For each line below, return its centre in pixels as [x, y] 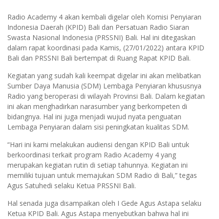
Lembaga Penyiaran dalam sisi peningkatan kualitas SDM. [98, 127]
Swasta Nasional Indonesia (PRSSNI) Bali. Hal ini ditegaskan [101, 37]
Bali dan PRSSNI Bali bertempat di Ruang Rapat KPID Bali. [99, 58]
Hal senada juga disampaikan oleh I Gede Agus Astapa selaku [104, 203]
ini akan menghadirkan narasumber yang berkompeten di [97, 106]
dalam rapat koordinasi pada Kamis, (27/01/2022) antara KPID [106, 47]
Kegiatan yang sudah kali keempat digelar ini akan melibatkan [104, 75]
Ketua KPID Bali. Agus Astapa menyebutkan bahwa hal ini [98, 213]
